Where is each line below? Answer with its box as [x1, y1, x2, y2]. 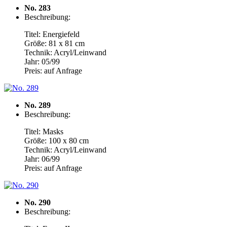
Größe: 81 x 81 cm [24, 39, 85, 48]
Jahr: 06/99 [24, 155, 60, 163]
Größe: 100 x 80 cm [24, 136, 89, 145]
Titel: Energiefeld [24, 30, 80, 39]
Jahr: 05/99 [24, 57, 60, 66]
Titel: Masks [24, 127, 63, 136]
